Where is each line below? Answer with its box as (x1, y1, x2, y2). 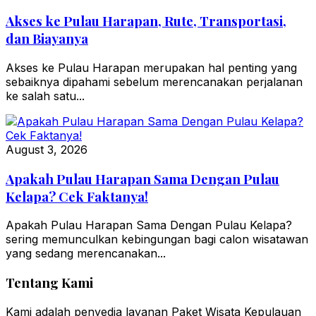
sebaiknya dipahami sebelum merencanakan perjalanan (6, 74, 303, 89)
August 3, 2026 (6, 142, 87, 157)
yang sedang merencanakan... (6, 246, 166, 261)
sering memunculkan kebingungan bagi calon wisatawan (6, 232, 308, 247)
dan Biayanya (6, 30, 88, 48)
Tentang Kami (6, 273, 93, 291)
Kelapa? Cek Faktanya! (6, 187, 148, 205)
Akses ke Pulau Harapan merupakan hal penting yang (6, 60, 297, 75)
